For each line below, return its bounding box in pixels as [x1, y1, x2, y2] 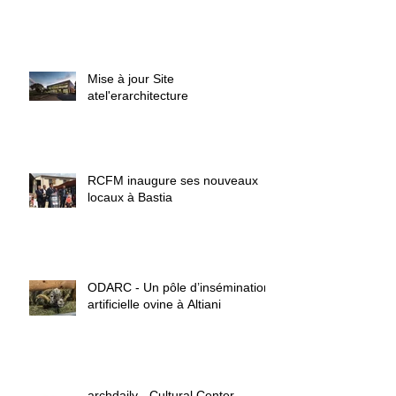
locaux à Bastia [88, 190, 172, 205]
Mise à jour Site [88, 72, 174, 87]
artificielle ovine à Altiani [88, 297, 221, 312]
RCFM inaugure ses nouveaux [88, 173, 258, 188]
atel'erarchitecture [88, 88, 188, 103]
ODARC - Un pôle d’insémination [88, 280, 270, 295]
